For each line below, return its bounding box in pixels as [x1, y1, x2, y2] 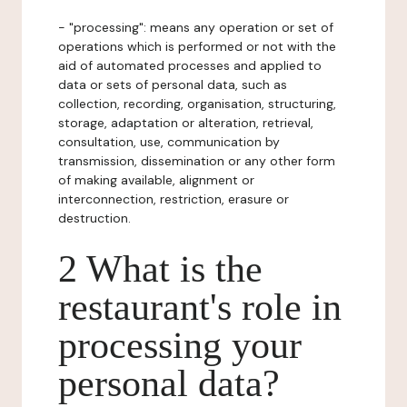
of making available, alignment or [58, 172, 254, 188]
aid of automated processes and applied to [58, 57, 322, 74]
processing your [58, 324, 302, 366]
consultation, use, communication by [58, 134, 280, 150]
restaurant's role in [58, 286, 342, 328]
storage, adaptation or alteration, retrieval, [58, 114, 313, 131]
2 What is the [58, 248, 263, 290]
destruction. [58, 210, 131, 226]
